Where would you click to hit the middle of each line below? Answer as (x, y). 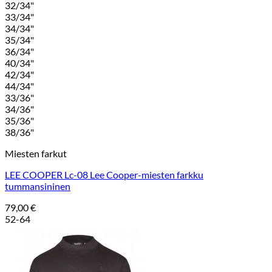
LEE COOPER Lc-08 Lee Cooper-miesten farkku (104, 175)
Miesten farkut (36, 154)
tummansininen (38, 186)
